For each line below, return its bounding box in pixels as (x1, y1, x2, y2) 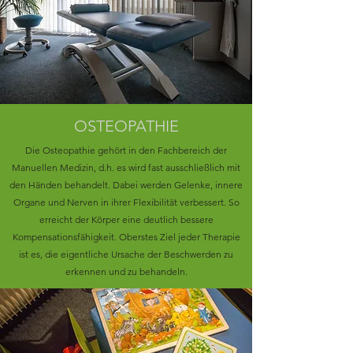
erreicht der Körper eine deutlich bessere (39, 214, 214, 225)
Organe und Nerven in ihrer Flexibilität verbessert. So (13, 196, 240, 208)
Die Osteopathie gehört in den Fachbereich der (25, 144, 227, 156)
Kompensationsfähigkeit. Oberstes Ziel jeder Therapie (12, 231, 240, 243)
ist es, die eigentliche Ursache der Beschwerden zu (19, 248, 233, 260)
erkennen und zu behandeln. (65, 266, 188, 277)
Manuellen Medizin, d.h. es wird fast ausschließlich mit (12, 162, 240, 173)
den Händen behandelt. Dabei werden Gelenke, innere (9, 179, 243, 191)
